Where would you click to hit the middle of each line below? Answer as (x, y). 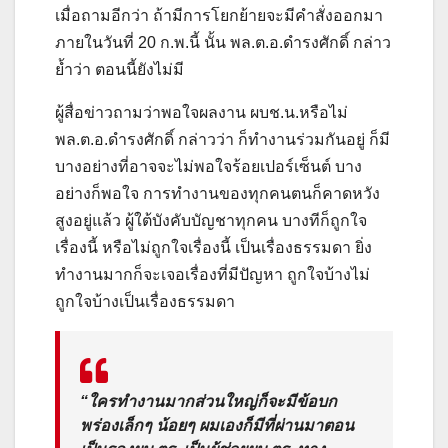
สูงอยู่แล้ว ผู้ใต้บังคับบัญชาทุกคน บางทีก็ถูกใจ (211, 220)
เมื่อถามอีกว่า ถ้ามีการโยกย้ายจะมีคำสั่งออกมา (219, 15)
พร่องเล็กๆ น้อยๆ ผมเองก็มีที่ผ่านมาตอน (217, 425)
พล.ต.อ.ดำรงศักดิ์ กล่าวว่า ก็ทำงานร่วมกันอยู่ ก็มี (222, 139)
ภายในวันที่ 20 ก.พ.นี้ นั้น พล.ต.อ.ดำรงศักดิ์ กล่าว (223, 42)
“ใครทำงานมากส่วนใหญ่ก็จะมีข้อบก (208, 401)
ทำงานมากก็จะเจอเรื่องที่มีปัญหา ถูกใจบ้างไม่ (212, 274)
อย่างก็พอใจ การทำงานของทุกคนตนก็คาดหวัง (217, 193)
